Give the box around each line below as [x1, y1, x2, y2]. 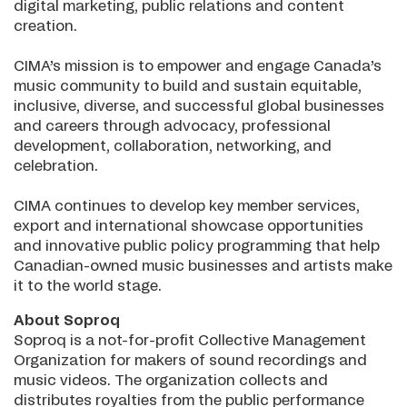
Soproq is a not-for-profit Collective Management [14, 333, 366, 348]
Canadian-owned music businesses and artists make [14, 259, 392, 273]
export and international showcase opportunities [14, 219, 363, 233]
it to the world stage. [14, 279, 162, 293]
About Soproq [14, 313, 120, 328]
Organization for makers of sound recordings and [14, 353, 367, 368]
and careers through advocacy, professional [14, 119, 331, 134]
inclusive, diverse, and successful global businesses [14, 99, 384, 114]
